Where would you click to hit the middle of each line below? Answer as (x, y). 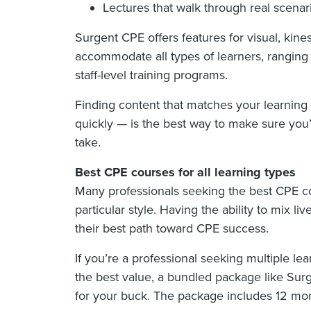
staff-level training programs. (151, 75)
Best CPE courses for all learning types (185, 173)
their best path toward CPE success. (172, 229)
